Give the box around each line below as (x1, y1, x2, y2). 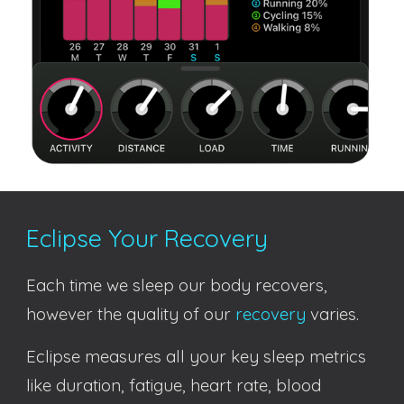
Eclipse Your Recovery (26, 223, 269, 253)
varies (306, 303, 357, 325)
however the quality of (26, 303, 205, 325)
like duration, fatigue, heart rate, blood (26, 374, 322, 396)
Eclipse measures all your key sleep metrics (26, 345, 367, 367)
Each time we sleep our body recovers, (26, 274, 328, 296)
